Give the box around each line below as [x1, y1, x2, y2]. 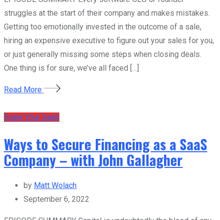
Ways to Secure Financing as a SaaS [4, 133, 207, 154]
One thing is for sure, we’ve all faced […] [4, 63, 139, 73]
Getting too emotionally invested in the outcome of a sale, [4, 22, 201, 31]
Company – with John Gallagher [4, 149, 183, 170]
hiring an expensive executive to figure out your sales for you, [4, 35, 214, 45]
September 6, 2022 [24, 194, 89, 204]
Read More [4, 84, 44, 94]
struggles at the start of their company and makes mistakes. [4, 8, 210, 18]
